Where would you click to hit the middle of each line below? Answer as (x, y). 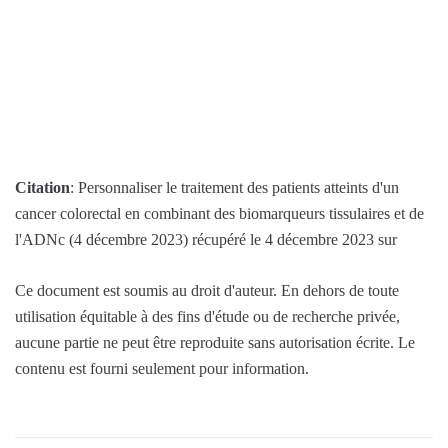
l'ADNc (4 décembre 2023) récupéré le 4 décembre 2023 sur (206, 239)
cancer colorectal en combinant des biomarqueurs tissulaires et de (219, 213)
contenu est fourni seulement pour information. (162, 368)
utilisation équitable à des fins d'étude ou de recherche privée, (207, 316)
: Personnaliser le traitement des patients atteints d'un (234, 187)
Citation (42, 187)
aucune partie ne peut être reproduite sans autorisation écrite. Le (215, 342)
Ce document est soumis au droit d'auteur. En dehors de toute (207, 290)
